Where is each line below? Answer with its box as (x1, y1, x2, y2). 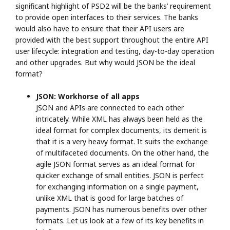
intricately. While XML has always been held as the (36, 113, 203, 124)
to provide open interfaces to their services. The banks (15, 12, 198, 22)
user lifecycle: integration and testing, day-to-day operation (15, 46, 214, 56)
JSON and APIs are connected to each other (36, 102, 184, 112)
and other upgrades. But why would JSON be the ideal (15, 57, 195, 67)
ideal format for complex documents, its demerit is (36, 125, 207, 135)
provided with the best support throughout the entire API (15, 34, 208, 45)
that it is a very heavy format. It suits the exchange (36, 136, 208, 146)
